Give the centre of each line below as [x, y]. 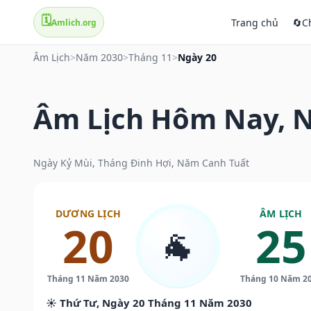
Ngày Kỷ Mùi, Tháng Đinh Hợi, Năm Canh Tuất [141, 162]
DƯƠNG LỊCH [88, 213]
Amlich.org [74, 22]
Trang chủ [255, 22]
